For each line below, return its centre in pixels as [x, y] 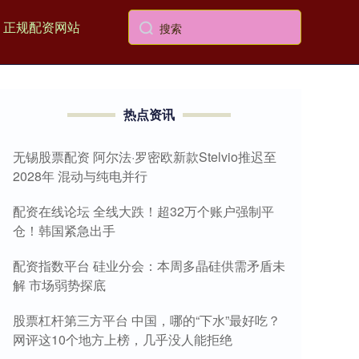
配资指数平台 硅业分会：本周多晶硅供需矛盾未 [149, 266]
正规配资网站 [41, 27]
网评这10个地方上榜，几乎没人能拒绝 [123, 339]
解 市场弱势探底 [59, 285]
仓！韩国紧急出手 [64, 230]
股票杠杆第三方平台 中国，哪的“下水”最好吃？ [147, 320]
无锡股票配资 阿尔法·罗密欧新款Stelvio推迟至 [145, 157]
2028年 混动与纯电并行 [80, 176]
